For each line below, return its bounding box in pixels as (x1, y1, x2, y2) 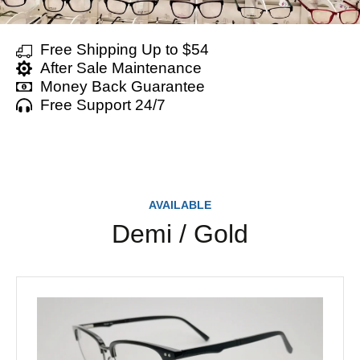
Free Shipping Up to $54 (40, 41, 209, 58)
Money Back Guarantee (40, 78, 205, 95)
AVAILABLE (149, 198, 211, 211)
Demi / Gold (112, 219, 248, 248)
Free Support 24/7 (40, 96, 166, 113)
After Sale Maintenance (40, 59, 202, 76)
